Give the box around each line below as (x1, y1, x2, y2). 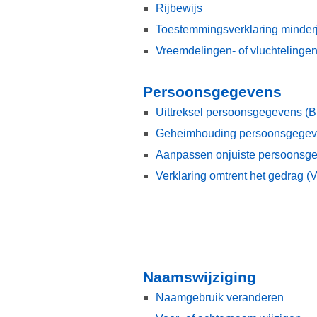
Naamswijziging (143, 269, 256, 286)
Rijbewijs (156, 2, 202, 15)
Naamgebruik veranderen (156, 292, 284, 304)
